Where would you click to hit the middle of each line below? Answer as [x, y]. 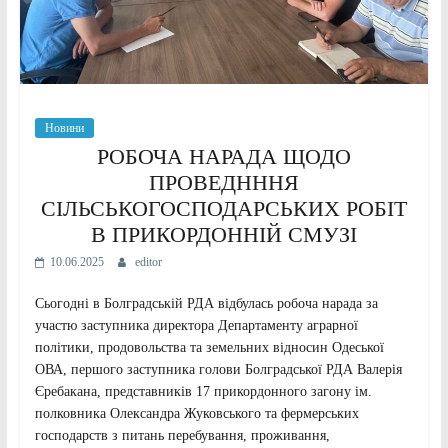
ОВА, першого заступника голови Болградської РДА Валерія [218, 370]
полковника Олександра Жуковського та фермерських [196, 414]
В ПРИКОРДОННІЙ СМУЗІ [223, 235]
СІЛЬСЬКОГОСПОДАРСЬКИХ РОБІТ [223, 209]
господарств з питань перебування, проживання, [182, 436]
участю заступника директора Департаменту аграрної [196, 326]
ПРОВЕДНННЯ [223, 183]
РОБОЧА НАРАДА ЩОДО [223, 157]
